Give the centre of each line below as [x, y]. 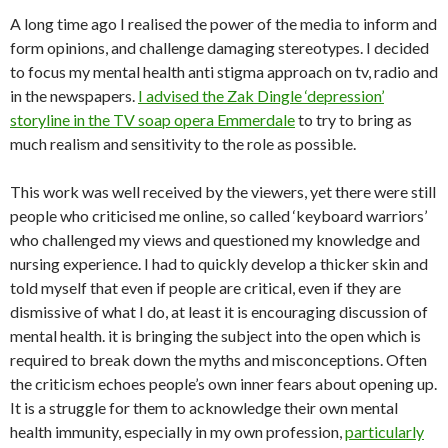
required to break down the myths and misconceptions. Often [218, 360]
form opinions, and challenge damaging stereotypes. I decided [219, 48]
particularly [384, 432]
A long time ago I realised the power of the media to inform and [223, 24]
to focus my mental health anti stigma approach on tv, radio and [224, 72]
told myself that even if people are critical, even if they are [205, 288]
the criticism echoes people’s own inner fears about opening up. [223, 384]
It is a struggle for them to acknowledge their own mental [204, 408]
